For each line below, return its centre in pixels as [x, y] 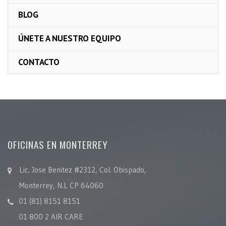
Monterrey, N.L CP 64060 [61, 185]
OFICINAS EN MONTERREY [58, 144]
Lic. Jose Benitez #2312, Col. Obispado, [83, 169]
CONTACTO [39, 62]
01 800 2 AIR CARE [51, 216]
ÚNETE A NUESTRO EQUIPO [70, 38]
